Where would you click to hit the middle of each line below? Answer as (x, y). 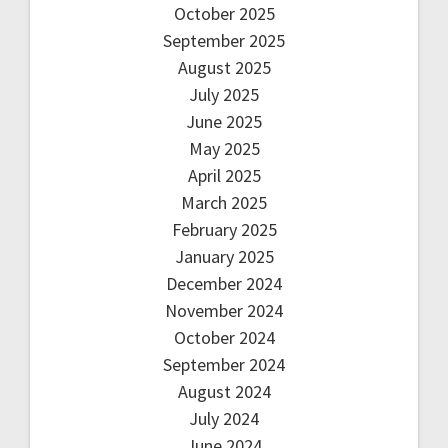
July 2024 (224, 419)
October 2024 (224, 338)
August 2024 (224, 392)
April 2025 (224, 176)
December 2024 (224, 284)
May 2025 (224, 149)
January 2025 (224, 257)
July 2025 (224, 95)
